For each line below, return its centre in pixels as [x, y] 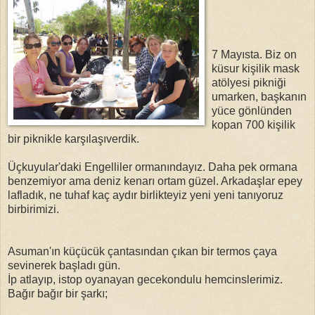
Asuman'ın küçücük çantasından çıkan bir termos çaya [142, 251]
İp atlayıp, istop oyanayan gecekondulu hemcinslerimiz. [145, 279]
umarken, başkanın [259, 96]
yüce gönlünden [252, 110]
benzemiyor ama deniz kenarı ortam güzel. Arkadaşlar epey [155, 181]
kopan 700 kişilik [253, 124]
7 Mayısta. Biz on [254, 54]
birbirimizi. [33, 209]
